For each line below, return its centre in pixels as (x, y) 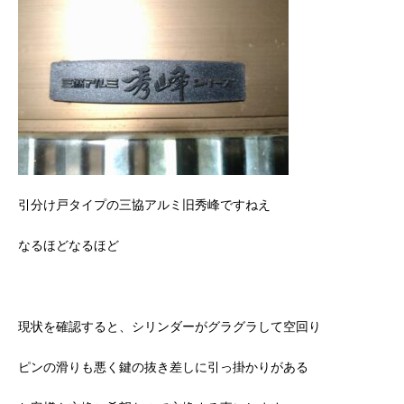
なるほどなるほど (69, 245)
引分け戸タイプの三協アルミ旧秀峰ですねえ (144, 204)
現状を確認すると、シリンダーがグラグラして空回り (170, 326)
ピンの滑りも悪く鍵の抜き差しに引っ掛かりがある (163, 367)
